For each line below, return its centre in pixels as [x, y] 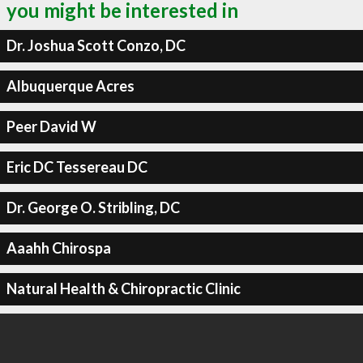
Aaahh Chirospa [58, 248]
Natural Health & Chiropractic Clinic [123, 288]
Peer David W [51, 126]
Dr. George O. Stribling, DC [93, 207]
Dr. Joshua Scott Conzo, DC [96, 45]
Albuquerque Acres [70, 86]
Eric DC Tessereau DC [77, 167]
